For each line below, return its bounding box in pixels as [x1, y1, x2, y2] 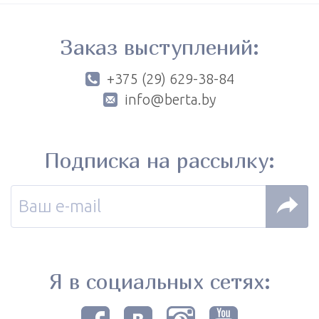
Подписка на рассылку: [44, 147, 275, 173]
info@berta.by [125, 90, 216, 108]
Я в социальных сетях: [48, 268, 271, 294]
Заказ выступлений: [60, 33, 259, 60]
